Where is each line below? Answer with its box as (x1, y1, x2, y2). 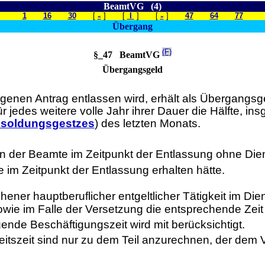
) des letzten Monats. (94, 117, 201, 130)
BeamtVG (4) (104, 1, 161, 11)
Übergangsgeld (102, 64, 163, 75)
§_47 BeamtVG (93, 50, 162, 60)
